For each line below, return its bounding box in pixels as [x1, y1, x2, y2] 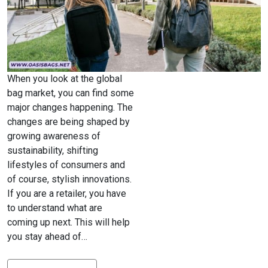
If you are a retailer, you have [7, 187, 126, 199]
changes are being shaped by [7, 115, 130, 127]
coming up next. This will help [7, 216, 130, 228]
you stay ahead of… [7, 230, 87, 242]
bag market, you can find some [7, 87, 134, 99]
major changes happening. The [7, 101, 133, 113]
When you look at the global [7, 72, 122, 84]
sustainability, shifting [7, 144, 98, 156]
